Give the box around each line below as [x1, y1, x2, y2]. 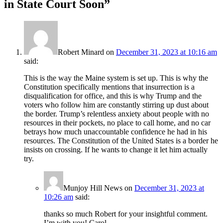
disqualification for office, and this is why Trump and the [24, 91, 202, 100]
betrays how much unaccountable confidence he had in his [24, 127, 207, 136]
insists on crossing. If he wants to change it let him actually [24, 145, 208, 154]
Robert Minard [58, 47, 104, 56]
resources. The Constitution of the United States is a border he [24, 136, 218, 145]
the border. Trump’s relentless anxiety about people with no [24, 109, 209, 118]
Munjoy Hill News [63, 183, 122, 192]
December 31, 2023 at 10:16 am [116, 47, 217, 56]
